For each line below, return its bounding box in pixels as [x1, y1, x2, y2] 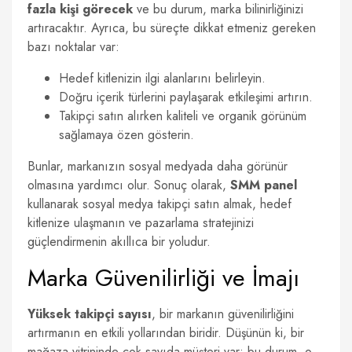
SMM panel [230, 176, 297, 194]
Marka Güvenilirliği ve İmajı [27, 261, 299, 295]
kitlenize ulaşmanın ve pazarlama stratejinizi [27, 214, 254, 232]
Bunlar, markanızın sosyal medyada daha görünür [27, 157, 288, 175]
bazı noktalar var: [27, 38, 119, 56]
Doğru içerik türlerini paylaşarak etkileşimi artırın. [59, 88, 313, 106]
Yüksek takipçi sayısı [27, 305, 152, 323]
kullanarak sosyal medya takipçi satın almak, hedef [27, 195, 291, 213]
